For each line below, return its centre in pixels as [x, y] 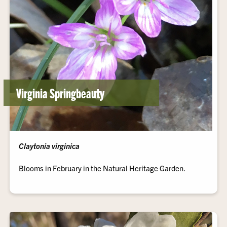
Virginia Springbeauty [61, 92]
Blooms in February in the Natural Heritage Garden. [102, 168]
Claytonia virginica [49, 146]
